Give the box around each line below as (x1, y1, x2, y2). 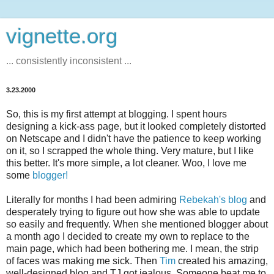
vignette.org (6, 24, 117, 48)
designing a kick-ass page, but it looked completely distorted (6, 120, 266, 131)
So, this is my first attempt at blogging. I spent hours (6, 108, 227, 119)
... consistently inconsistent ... (6, 56, 131, 66)
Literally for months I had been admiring (6, 194, 179, 205)
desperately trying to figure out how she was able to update (6, 206, 260, 217)
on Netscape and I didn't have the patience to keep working (6, 133, 261, 144)
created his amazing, (176, 255, 268, 266)
